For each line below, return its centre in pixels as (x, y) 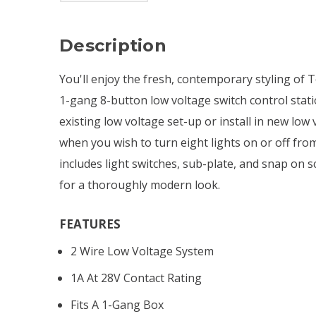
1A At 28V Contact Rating (136, 278)
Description (113, 45)
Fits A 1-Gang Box (117, 304)
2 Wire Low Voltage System (142, 251)
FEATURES (90, 224)
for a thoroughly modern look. (140, 184)
